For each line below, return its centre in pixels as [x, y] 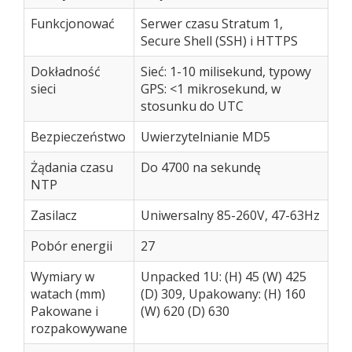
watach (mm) [68, 294]
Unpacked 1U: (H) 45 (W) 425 [224, 277]
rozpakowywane [79, 328]
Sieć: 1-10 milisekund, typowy [226, 71]
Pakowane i [64, 311]
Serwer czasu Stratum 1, [212, 24]
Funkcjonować [73, 24]
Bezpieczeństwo [78, 137]
